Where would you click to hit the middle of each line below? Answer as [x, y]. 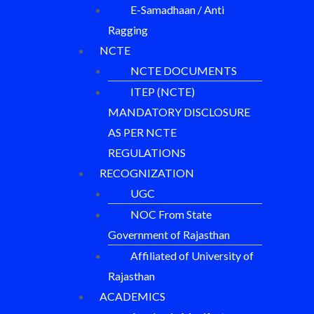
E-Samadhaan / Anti [177, 9]
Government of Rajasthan [169, 234]
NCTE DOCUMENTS [184, 70]
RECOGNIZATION [147, 172]
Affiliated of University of [192, 255]
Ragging [128, 29]
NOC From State [171, 214]
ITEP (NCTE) [163, 91]
